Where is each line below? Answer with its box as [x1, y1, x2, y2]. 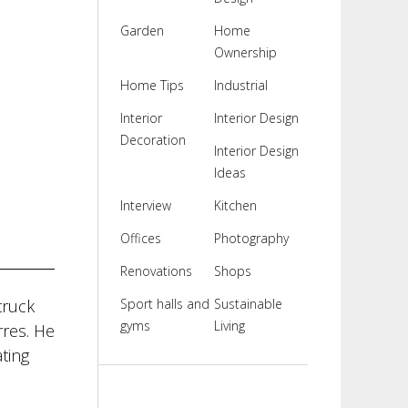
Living [213, 317, 245, 334]
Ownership [213, 44, 277, 61]
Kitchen [213, 197, 257, 214]
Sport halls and [119, 295, 209, 312]
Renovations [119, 262, 192, 280]
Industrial [213, 76, 268, 94]
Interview [119, 197, 171, 214]
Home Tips [119, 76, 184, 94]
